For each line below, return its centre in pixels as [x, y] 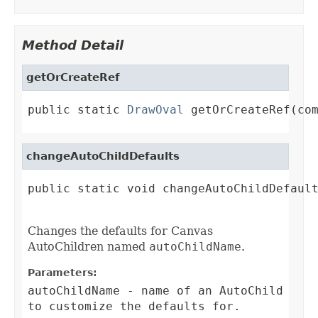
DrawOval [155, 110]
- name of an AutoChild [202, 291]
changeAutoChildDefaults [103, 157]
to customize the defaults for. [134, 307]
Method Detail [73, 45]
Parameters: [62, 273]
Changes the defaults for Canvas [120, 231]
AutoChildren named [88, 247]
